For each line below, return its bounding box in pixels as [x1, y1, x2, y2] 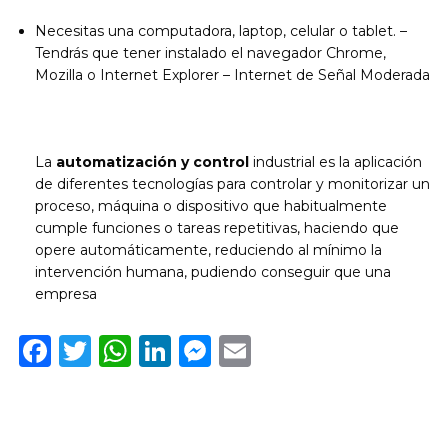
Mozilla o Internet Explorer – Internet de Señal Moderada [35, 65, 430, 84]
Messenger [211, 330, 384, 370]
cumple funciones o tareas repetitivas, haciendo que [35, 218, 399, 237]
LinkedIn [171, 330, 310, 370]
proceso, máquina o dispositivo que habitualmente [35, 196, 387, 215]
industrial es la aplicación [249, 152, 422, 171]
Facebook [51, 330, 205, 370]
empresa [35, 284, 97, 303]
